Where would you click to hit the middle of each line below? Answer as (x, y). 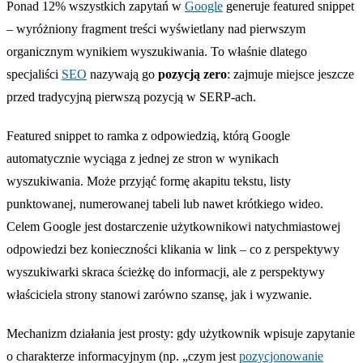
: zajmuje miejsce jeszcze (290, 74)
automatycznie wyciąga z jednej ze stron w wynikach (143, 158)
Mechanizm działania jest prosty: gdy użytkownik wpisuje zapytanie (181, 333)
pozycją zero (192, 74)
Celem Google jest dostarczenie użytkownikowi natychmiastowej (173, 226)
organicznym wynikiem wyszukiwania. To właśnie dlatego (157, 51)
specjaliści (34, 74)
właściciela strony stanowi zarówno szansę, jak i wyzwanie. (159, 294)
